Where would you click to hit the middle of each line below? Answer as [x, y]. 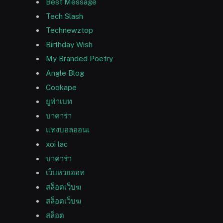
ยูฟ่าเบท [59, 102]
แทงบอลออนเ [68, 130]
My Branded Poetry [79, 59]
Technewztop [69, 30]
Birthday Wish [69, 44]
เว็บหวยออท [65, 173]
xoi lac [57, 144]
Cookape [61, 87]
